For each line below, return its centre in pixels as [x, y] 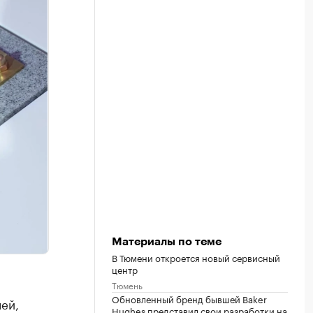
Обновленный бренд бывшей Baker [189, 299]
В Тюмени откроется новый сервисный [196, 257]
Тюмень [127, 285]
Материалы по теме [167, 242]
